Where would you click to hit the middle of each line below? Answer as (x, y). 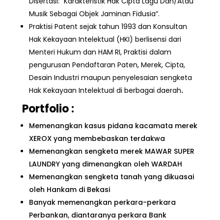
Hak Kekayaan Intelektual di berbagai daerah (105, 90)
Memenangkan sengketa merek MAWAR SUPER (111, 151)
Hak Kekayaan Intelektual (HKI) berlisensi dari (105, 39)
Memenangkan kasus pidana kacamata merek (113, 125)
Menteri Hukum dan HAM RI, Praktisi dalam (100, 52)
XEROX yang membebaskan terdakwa (97, 138)
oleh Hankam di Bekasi (69, 189)
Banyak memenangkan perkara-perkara (102, 202)
